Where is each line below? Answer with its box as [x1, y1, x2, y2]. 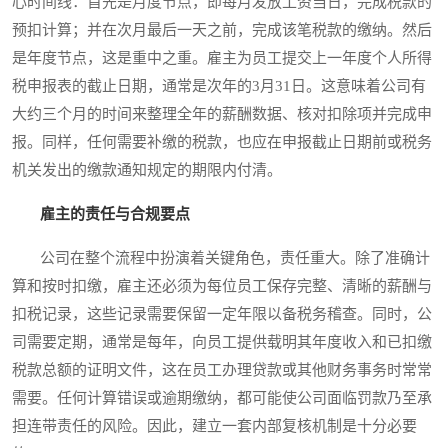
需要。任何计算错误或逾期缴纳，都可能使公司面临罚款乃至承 [12, 390, 432, 407]
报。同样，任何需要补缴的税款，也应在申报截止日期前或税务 [12, 134, 432, 151]
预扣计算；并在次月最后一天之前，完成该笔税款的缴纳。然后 [12, 22, 432, 39]
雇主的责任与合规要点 [40, 206, 190, 223]
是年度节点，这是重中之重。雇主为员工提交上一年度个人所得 [12, 50, 432, 67]
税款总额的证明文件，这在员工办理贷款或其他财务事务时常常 [12, 362, 432, 379]
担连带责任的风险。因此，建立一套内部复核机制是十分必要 [12, 418, 417, 435]
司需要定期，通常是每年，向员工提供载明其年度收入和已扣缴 [12, 334, 432, 351]
